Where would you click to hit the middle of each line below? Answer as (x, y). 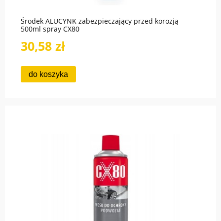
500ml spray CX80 (50, 29)
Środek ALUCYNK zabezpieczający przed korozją (100, 21)
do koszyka (48, 74)
